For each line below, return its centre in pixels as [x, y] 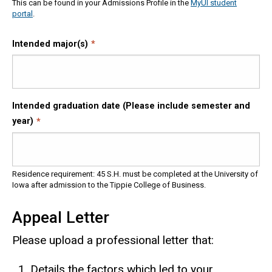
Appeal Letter [61, 217]
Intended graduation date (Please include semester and [131, 106]
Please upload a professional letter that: [113, 240]
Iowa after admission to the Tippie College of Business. [109, 185]
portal [22, 13]
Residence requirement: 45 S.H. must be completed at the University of [135, 174]
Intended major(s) [50, 44]
